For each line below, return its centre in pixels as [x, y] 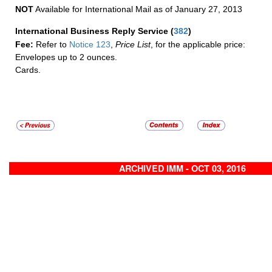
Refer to [53, 45]
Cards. [28, 70]
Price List [133, 45]
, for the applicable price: [198, 45]
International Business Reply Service [93, 31]
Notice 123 [90, 45]
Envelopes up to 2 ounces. [66, 57]
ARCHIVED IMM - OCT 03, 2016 [182, 168]
